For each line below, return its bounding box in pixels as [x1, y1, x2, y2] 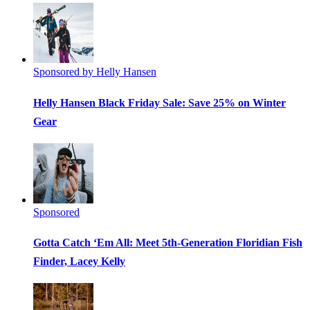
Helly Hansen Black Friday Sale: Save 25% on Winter [33, 96, 286, 109]
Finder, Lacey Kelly [33, 255, 125, 268]
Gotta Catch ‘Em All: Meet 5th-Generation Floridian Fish [33, 237, 302, 249]
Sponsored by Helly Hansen [33, 65, 156, 77]
